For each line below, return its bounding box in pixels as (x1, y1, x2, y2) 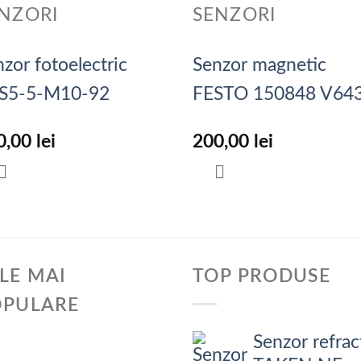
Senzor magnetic (193, 56, 326, 74)
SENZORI (193, 6, 276, 25)
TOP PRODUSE (193, 267, 331, 285)
